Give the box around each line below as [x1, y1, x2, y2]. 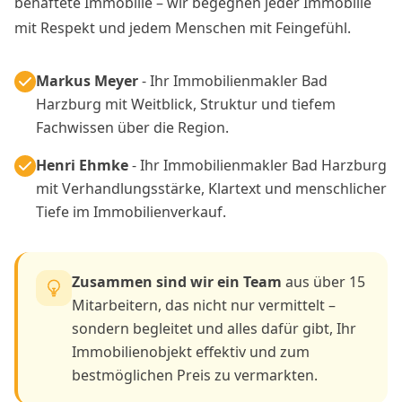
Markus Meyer [36, 70, 138, 91]
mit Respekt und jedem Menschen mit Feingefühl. [14, 17, 351, 38]
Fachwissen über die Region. [36, 117, 229, 137]
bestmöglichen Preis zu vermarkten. [72, 364, 318, 385]
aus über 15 [282, 271, 365, 292]
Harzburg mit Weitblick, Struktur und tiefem [36, 93, 336, 114]
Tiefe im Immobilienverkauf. [36, 201, 226, 222]
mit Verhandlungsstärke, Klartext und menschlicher [36, 178, 387, 198]
